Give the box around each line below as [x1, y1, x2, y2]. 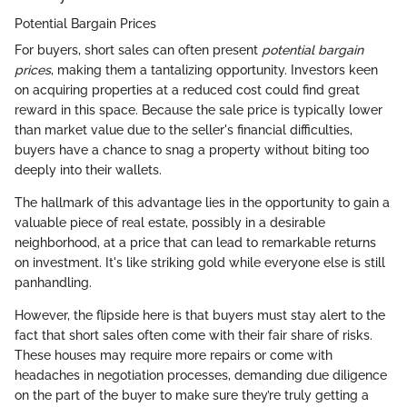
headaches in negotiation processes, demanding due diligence [15, 368, 387, 383]
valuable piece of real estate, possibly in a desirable [15, 215, 325, 231]
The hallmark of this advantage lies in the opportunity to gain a [15, 195, 390, 211]
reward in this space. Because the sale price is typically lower [15, 103, 382, 118]
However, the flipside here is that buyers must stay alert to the [15, 308, 385, 323]
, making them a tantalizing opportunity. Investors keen [51, 63, 378, 78]
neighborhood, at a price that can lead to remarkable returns [15, 235, 376, 251]
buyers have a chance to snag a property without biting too [15, 143, 369, 158]
